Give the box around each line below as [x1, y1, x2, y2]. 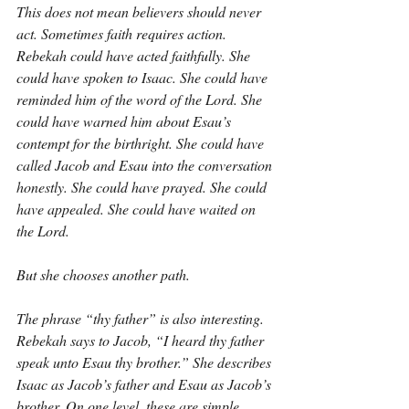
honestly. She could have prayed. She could [16, 177, 270, 196]
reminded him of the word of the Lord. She [16, 89, 266, 109]
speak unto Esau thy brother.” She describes [16, 352, 275, 372]
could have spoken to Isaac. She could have [16, 68, 271, 87]
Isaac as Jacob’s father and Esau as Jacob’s [16, 374, 275, 393]
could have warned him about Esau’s [16, 111, 235, 131]
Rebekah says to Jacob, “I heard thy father [16, 330, 267, 350]
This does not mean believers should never [16, 2, 265, 21]
